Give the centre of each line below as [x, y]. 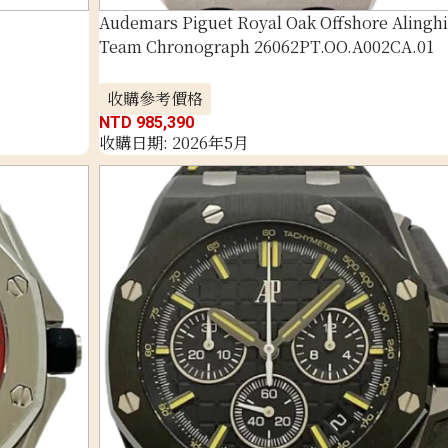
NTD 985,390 [146, 122]
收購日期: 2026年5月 [173, 142]
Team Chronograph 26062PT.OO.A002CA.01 [266, 46]
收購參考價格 [154, 98]
